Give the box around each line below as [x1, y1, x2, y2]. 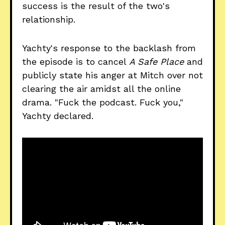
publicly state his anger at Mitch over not [22, 70, 203, 81]
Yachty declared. [22, 110, 93, 122]
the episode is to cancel [22, 56, 129, 67]
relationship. [22, 14, 75, 25]
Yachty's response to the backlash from [22, 43, 196, 54]
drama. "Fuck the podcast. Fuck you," [22, 97, 183, 108]
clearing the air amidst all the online [22, 83, 181, 94]
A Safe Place [129, 56, 184, 67]
